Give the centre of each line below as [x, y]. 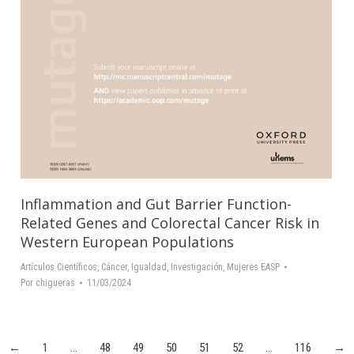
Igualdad [149, 267]
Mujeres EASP [253, 267]
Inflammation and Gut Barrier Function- [156, 204]
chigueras [55, 283]
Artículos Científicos [59, 267]
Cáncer [114, 267]
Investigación [197, 267]
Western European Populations [127, 242]
